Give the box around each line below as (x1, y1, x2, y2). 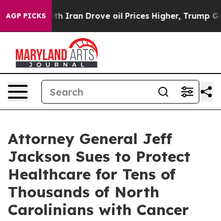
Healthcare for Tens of (8, 165, 176, 184)
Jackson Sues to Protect (8, 147, 190, 166)
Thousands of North (8, 183, 159, 201)
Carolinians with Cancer (8, 200, 189, 219)
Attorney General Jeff (8, 129, 172, 148)
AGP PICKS (6, 11, 46, 20)
